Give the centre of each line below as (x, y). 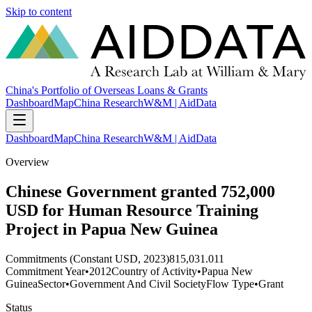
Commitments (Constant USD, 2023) (87, 258)
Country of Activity (154, 271)
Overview (28, 162)
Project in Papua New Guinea (112, 229)
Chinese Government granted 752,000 (140, 192)
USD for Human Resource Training (132, 211)
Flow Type (230, 283)
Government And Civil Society (138, 283)
